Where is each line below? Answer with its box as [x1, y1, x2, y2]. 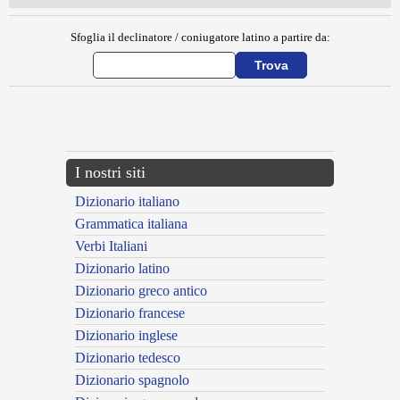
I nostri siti [75, 163, 146, 182]
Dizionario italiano [75, 194, 179, 210]
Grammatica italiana [75, 216, 187, 232]
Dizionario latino [75, 261, 170, 277]
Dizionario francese [75, 305, 185, 321]
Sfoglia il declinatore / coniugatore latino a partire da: [70, 30, 330, 45]
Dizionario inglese [75, 328, 178, 344]
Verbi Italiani [75, 238, 147, 254]
